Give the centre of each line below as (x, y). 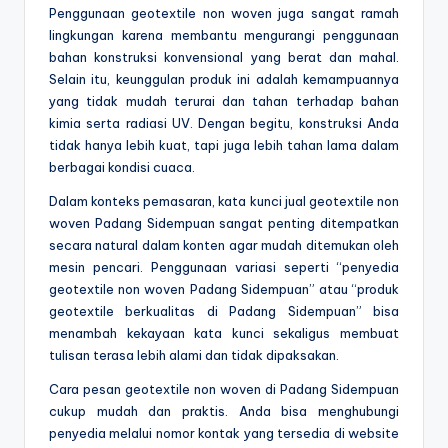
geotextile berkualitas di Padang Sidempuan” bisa (224, 310)
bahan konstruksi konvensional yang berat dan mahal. (224, 56)
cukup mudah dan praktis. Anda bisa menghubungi (224, 410)
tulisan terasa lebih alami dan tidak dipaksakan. (194, 354)
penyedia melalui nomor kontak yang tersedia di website (224, 432)
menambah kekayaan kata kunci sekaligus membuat (224, 332)
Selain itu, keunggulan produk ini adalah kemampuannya (224, 78)
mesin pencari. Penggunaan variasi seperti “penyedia (224, 266)
